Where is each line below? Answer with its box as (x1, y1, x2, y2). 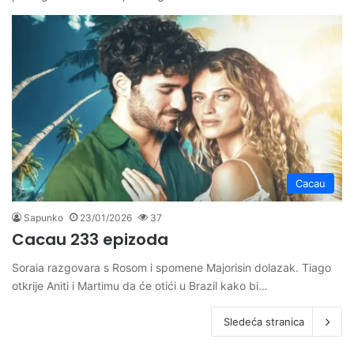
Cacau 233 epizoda (12, 228, 168, 250)
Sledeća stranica (224, 314, 304, 328)
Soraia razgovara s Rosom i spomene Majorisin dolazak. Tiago (12, 260, 331, 274)
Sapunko (24, 211, 63, 224)
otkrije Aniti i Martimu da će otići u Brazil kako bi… (12, 278, 268, 292)
